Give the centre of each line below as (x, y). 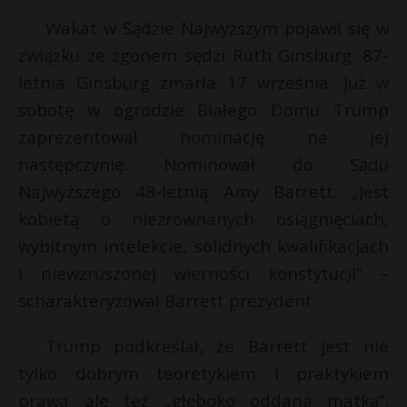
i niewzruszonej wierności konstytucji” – (203, 273)
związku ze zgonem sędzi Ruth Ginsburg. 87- (203, 55)
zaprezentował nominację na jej (203, 137)
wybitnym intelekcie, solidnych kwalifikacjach (203, 246)
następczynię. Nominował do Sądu (203, 164)
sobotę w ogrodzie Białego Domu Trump (203, 109)
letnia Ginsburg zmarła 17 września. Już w (203, 82)
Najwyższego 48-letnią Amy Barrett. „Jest (203, 191)
